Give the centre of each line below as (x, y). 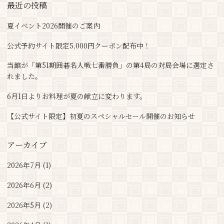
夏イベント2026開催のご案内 (53, 25)
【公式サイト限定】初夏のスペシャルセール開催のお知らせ (101, 116)
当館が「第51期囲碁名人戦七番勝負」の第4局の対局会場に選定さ (110, 65)
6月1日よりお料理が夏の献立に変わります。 (77, 96)
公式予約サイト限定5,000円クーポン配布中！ (79, 45)
